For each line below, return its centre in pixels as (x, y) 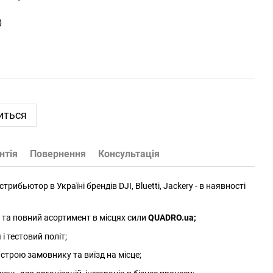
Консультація (129, 154)
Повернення (58, 154)
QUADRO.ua (171, 218)
